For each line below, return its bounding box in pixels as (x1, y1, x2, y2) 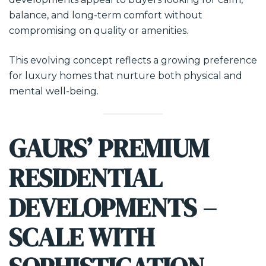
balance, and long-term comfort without (9, 9, 202, 21)
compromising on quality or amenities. (9, 25, 188, 36)
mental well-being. (9, 85, 99, 97)
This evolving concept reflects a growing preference (9, 55, 257, 66)
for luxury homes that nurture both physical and (9, 70, 242, 81)
